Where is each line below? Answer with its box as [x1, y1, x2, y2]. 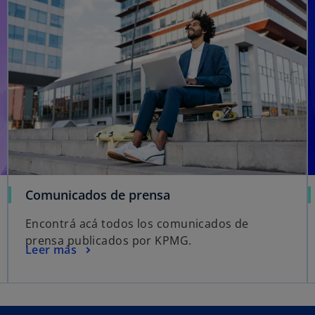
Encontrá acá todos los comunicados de [25, 216, 249, 232]
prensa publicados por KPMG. [25, 233, 192, 249]
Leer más [25, 241, 77, 257]
